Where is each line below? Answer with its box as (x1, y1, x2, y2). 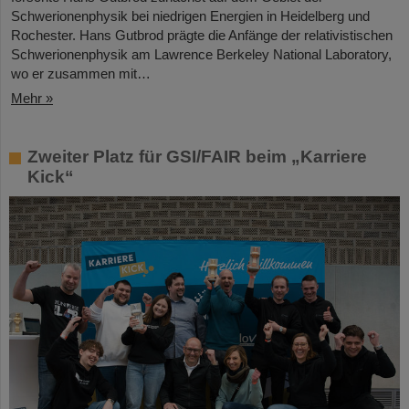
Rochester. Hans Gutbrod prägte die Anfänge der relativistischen (11, 27, 393, 44)
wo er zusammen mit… (11, 66, 151, 82)
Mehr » (11, 90, 53, 107)
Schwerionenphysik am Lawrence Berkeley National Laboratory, (11, 47, 392, 63)
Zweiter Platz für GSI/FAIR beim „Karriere (27, 147, 367, 167)
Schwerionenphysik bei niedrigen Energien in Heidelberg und (11, 8, 370, 25)
